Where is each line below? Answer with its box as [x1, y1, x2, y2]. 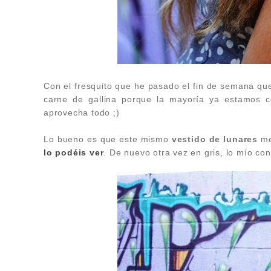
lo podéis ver [44, 148, 104, 157]
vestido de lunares [171, 134, 258, 144]
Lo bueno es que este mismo [44, 134, 172, 144]
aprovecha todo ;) [44, 108, 120, 117]
